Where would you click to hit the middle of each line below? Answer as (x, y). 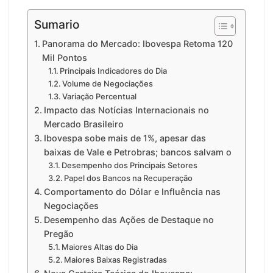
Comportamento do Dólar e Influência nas (132, 192)
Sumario (57, 25)
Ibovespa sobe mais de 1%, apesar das (125, 138)
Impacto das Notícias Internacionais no (126, 110)
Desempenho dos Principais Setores (130, 165)
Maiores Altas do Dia (100, 247)
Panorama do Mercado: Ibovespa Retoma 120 (137, 44)
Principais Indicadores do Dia (114, 71)
